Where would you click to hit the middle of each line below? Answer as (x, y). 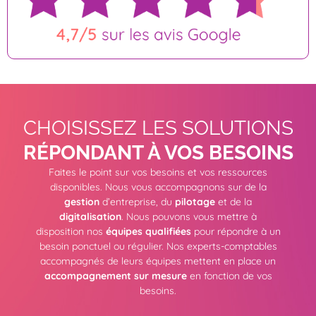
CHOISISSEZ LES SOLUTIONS (158, 128)
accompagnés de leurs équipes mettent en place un (158, 261)
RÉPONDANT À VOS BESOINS (158, 152)
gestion (82, 201)
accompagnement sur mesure (115, 275)
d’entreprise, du (137, 201)
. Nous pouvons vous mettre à (189, 216)
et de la (233, 201)
